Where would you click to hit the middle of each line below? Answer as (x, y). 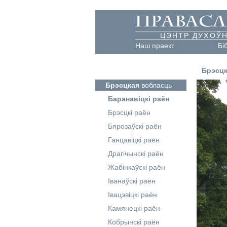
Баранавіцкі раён (138, 99)
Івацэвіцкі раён (132, 195)
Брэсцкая (122, 85)
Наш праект (155, 46)
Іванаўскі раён (131, 181)
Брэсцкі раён (129, 112)
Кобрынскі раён (134, 222)
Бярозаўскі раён (135, 126)
